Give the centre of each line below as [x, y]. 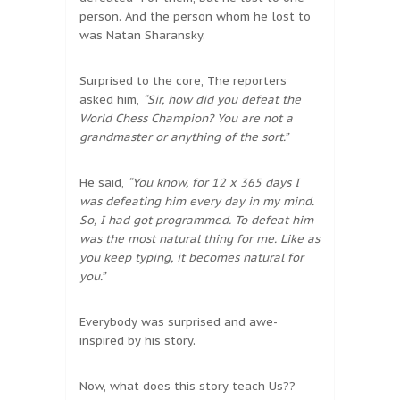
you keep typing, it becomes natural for [192, 258]
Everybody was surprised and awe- [179, 322]
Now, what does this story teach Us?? [187, 387]
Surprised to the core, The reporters [183, 81]
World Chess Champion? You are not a [186, 119]
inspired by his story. [137, 341]
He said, [104, 183]
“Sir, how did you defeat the [222, 100]
